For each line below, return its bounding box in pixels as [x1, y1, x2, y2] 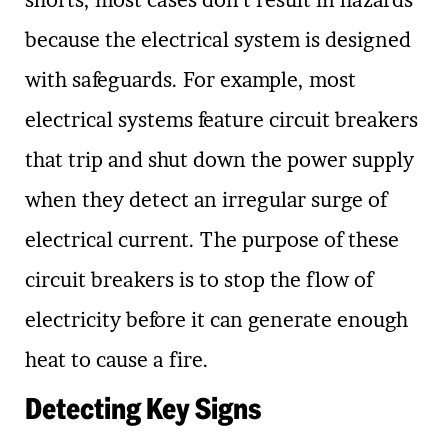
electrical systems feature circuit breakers [25, 108, 418, 133]
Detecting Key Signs [25, 390, 262, 428]
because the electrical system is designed [25, 28, 411, 53]
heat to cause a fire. [25, 348, 209, 373]
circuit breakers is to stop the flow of [25, 268, 373, 293]
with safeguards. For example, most [25, 68, 356, 93]
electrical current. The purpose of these [25, 228, 399, 253]
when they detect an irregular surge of [25, 188, 387, 213]
